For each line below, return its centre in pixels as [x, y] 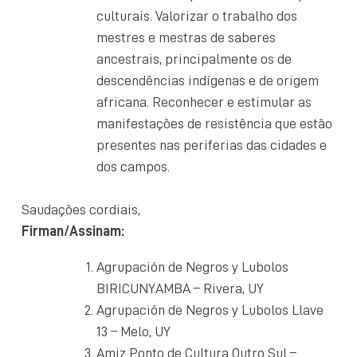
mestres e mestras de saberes [186, 37]
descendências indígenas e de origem [208, 80]
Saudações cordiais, [81, 209]
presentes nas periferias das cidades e [212, 145]
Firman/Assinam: [73, 231]
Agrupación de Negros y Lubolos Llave [210, 310]
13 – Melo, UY [133, 331]
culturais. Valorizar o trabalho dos [197, 16]
